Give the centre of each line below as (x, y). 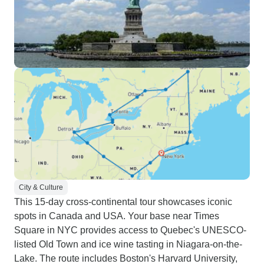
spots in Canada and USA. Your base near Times (117, 216)
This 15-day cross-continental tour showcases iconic (123, 202)
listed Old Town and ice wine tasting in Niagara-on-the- (128, 244)
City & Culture (41, 187)
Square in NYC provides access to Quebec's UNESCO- (130, 230)
